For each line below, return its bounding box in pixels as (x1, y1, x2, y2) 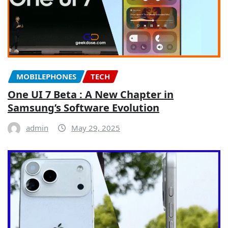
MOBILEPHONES (16, 71, 76, 82)
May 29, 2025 (71, 122, 120, 133)
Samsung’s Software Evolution (8, 100, 159, 115)
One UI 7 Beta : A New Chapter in (8, 87, 174, 101)
